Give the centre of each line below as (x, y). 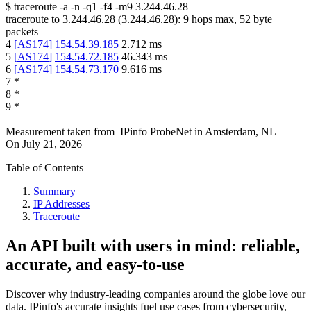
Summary (54, 192)
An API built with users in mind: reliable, (153, 246)
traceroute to (33, 19)
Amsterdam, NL (241, 132)
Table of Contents (44, 168)
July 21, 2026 (52, 144)
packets (22, 32)
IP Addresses (61, 204)
